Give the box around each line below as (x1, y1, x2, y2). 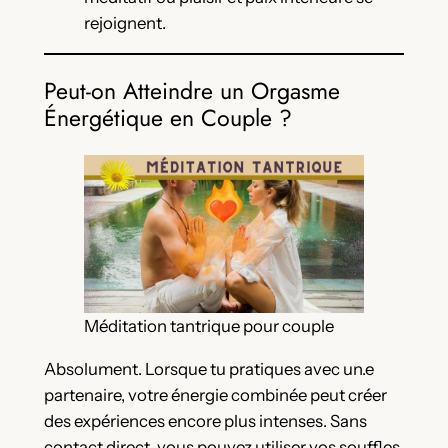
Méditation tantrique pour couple (83, 316, 334, 337)
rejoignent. (83, 13, 166, 34)
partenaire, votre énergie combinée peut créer (43, 384, 387, 405)
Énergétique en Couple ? (43, 101, 292, 136)
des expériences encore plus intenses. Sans (43, 410, 367, 431)
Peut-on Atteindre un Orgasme (43, 74, 340, 109)
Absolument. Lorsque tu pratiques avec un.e (43, 358, 374, 379)
